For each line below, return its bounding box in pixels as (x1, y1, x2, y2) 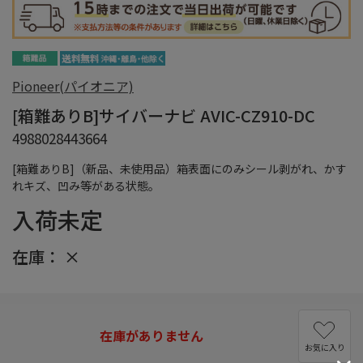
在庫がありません (99, 325, 203, 345)
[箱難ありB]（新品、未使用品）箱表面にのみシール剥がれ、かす (12, 160, 347, 177)
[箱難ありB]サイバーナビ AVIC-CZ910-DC (12, 103, 315, 127)
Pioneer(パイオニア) (12, 75, 134, 96)
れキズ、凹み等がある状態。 (12, 177, 160, 194)
